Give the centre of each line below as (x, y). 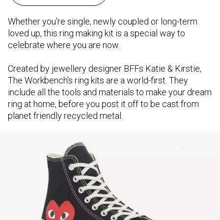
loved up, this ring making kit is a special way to (96, 33)
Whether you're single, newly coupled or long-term (103, 21)
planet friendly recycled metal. (65, 115)
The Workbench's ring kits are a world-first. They (98, 80)
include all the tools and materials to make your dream (110, 92)
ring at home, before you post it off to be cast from (103, 104)
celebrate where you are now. (64, 45)
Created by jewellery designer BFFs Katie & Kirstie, (105, 68)
